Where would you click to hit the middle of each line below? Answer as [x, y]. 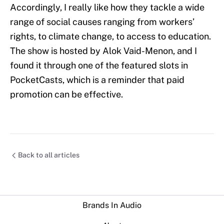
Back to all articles [49, 155]
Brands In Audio [112, 205]
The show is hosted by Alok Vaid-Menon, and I [103, 51]
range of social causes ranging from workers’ [102, 22]
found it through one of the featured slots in [99, 65]
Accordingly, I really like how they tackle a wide [107, 7]
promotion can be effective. [66, 94]
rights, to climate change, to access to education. [110, 36]
